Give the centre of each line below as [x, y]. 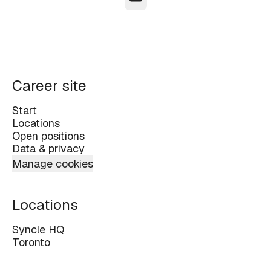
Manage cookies [53, 164]
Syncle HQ [38, 230]
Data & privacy [48, 149]
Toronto [31, 242]
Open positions [48, 136]
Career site [49, 86]
